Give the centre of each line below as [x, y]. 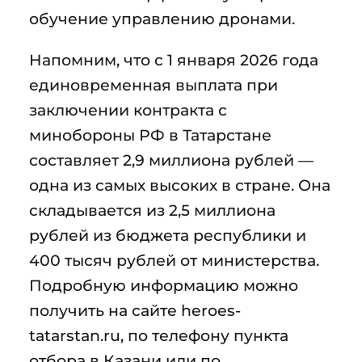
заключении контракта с [128, 109]
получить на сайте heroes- [135, 310]
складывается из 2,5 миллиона [152, 210]
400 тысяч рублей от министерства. [174, 260]
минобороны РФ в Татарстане [150, 135]
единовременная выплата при [154, 84]
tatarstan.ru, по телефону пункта [159, 335]
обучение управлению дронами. [162, 18]
